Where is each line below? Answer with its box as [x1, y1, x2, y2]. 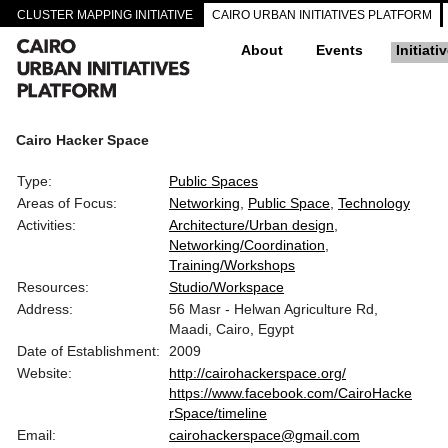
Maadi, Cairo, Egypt [169, 321, 294, 337]
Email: [17, 427, 56, 443]
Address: [17, 301, 73, 317]
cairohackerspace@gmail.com [169, 427, 360, 443]
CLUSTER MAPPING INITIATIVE [17, 8, 193, 22]
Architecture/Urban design [169, 217, 334, 233]
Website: [17, 365, 72, 381]
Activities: [17, 217, 76, 233]
